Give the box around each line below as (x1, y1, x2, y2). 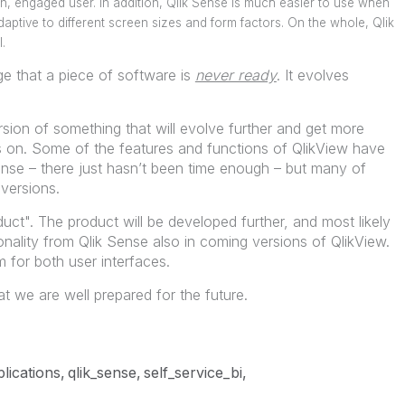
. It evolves (276, 66, 349, 84)
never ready (194, 66, 277, 84)
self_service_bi (143, 363, 242, 381)
